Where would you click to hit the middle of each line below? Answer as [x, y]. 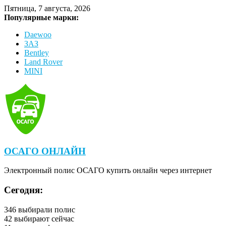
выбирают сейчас [43, 218]
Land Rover [43, 62]
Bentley [37, 53]
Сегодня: [23, 190]
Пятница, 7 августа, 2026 [47, 8]
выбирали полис [46, 209]
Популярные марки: [41, 17]
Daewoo [38, 35]
